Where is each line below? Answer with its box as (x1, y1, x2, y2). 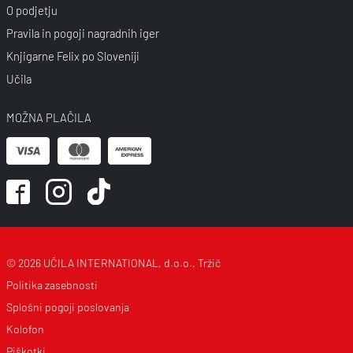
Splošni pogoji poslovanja (6, 300, 129, 314)
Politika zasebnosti (6, 278, 98, 292)
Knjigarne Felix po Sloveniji (6, 49, 139, 64)
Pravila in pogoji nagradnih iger (6, 26, 159, 41)
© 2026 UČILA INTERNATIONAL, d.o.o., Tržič (6, 256, 221, 270)
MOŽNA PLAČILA (6, 110, 91, 125)
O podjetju (6, 3, 58, 18)
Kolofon (6, 322, 44, 336)
